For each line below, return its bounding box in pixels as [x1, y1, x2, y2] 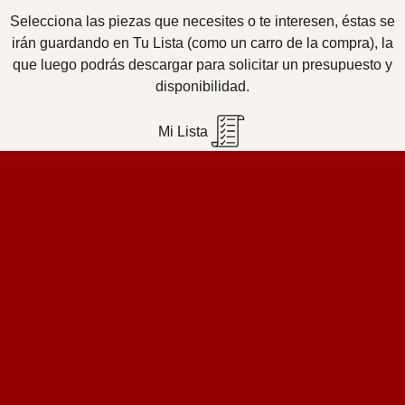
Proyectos [36, 372, 93, 387]
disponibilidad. [155, 78, 250, 95]
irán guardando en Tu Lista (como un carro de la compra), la [12, 34, 393, 52]
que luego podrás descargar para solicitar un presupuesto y [13, 56, 392, 73]
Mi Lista [157, 123, 208, 140]
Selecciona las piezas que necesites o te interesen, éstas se [10, 13, 395, 30]
